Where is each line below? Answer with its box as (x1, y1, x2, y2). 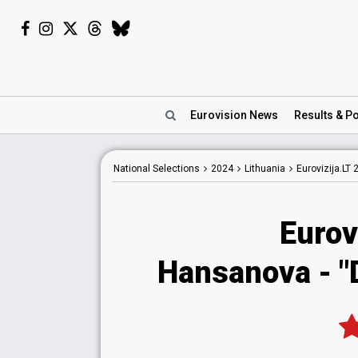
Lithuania (245, 163, 285, 174)
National (113, 163, 150, 174)
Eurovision (190, 109, 249, 121)
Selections (150, 163, 200, 174)
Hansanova (157, 255, 311, 290)
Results (294, 109, 333, 121)
